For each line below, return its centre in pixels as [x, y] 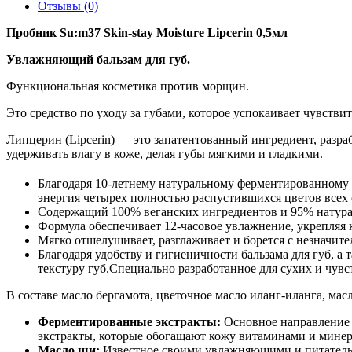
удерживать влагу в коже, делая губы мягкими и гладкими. [165, 153]
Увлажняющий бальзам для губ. [98, 59]
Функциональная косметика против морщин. [128, 86]
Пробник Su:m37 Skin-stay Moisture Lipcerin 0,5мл [147, 32]
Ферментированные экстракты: [131, 322]
